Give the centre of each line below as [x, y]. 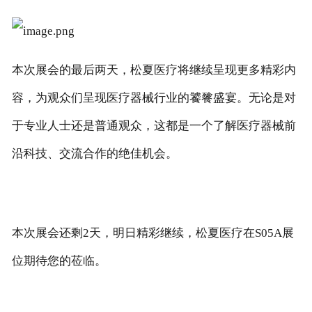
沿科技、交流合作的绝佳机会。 [94, 154]
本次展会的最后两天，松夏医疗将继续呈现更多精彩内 [154, 70]
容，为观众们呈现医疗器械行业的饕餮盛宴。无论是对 [154, 98]
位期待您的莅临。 [59, 261]
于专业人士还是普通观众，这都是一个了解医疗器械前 [154, 126]
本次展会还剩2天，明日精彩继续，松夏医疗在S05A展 [153, 233]
